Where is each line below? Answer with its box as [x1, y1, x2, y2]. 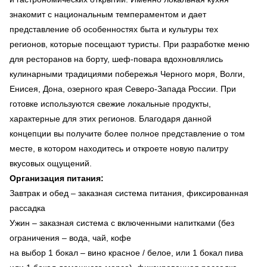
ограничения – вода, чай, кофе [10, 232, 131, 243]
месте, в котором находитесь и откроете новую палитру [10, 143, 228, 153]
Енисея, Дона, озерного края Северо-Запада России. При [10, 83, 236, 94]
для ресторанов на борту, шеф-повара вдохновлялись [10, 54, 223, 64]
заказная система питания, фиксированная [78, 188, 249, 198]
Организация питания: [10, 173, 104, 183]
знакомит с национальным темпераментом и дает [10, 9, 206, 19]
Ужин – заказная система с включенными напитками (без [10, 218, 234, 228]
